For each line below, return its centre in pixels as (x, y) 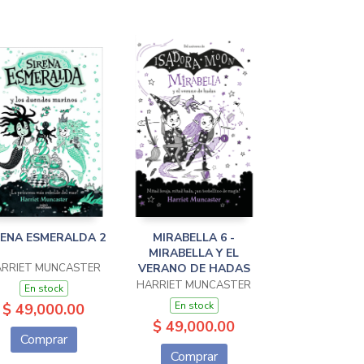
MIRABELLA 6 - (194, 238)
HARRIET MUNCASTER (194, 285)
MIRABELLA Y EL (194, 253)
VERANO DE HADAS (194, 269)
